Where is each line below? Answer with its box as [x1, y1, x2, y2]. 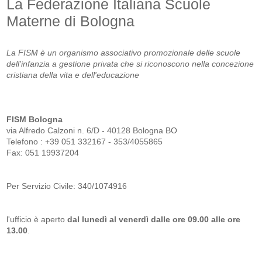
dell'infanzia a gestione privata [6, 59, 121, 68]
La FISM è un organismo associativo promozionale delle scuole [6, 48, 241, 57]
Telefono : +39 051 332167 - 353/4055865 [6, 137, 163, 146]
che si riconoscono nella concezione [120, 59, 254, 68]
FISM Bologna [6, 115, 63, 124]
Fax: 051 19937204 [6, 148, 80, 157]
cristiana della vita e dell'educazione [6, 70, 140, 80]
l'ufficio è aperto [6, 215, 65, 224]
